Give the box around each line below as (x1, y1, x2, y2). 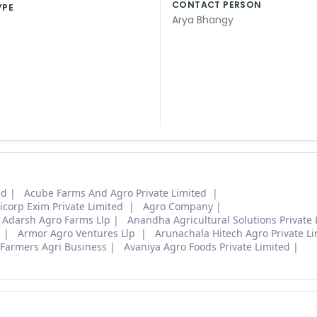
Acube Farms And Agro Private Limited (24, 186, 209, 200)
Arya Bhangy (172, 13, 234, 28)
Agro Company (143, 200, 213, 214)
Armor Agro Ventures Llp (18, 226, 138, 241)
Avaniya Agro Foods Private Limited (124, 240, 290, 254)
